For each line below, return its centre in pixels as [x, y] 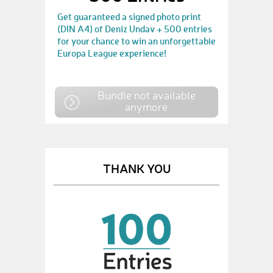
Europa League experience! [112, 53]
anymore [146, 107]
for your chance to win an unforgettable [136, 41]
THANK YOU [136, 168]
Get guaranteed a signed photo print [129, 16]
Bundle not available [146, 95]
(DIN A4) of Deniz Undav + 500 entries [135, 29]
